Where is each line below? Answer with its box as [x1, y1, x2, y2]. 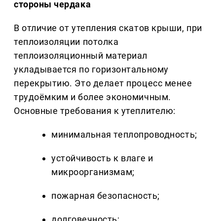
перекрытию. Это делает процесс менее [14, 78, 192, 89]
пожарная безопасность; [51, 190, 160, 201]
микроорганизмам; [51, 167, 135, 178]
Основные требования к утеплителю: [14, 106, 176, 116]
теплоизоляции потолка [14, 37, 119, 47]
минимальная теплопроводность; [51, 129, 197, 140]
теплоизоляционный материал [14, 50, 148, 61]
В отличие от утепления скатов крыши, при [14, 23, 202, 34]
